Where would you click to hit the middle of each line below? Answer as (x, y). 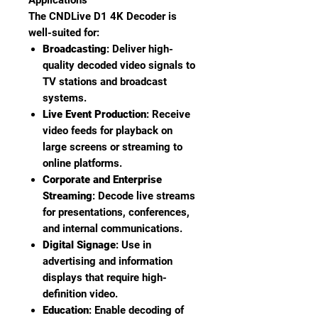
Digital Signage (79, 245)
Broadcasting (75, 49)
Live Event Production (94, 115)
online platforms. (82, 164)
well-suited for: (64, 33)
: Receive (168, 115)
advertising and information (108, 262)
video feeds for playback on (108, 131)
